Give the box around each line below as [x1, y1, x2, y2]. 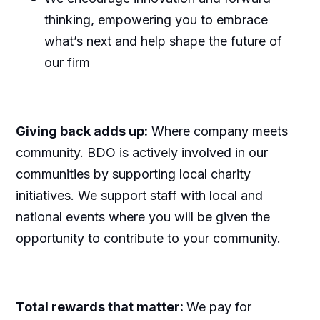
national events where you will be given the [15, 209, 270, 224]
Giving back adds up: [15, 123, 148, 139]
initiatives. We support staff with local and [15, 187, 263, 203]
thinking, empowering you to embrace [44, 11, 268, 27]
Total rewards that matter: [15, 299, 186, 314]
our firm [44, 54, 90, 70]
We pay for [186, 299, 251, 314]
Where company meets [147, 123, 288, 139]
